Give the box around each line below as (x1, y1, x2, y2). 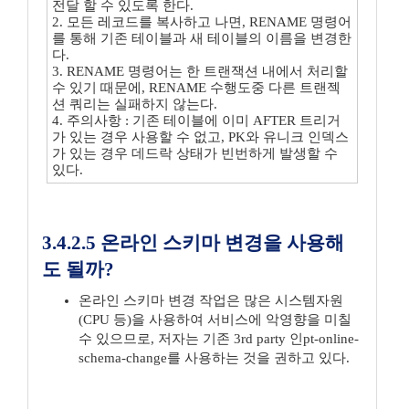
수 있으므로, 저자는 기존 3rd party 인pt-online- (79, 331, 359, 346)
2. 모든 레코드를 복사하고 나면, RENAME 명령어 (52, 15, 351, 29)
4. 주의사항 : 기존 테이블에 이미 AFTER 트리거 (52, 113, 341, 128)
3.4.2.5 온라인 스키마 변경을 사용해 (42, 232, 344, 254)
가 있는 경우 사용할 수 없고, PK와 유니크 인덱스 (52, 130, 349, 144)
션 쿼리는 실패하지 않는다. (52, 97, 217, 111)
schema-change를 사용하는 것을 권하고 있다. (79, 351, 350, 365)
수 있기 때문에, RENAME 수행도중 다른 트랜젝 (52, 80, 341, 95)
